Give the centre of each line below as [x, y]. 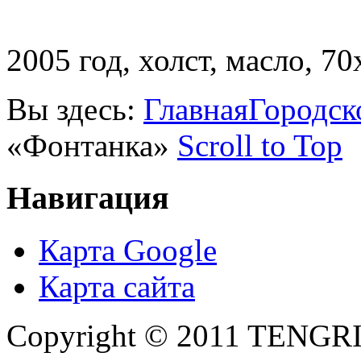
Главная [196, 110]
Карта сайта [117, 286]
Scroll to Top [260, 146]
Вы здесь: [75, 110]
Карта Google [128, 250]
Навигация [88, 197]
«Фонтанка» [88, 146]
